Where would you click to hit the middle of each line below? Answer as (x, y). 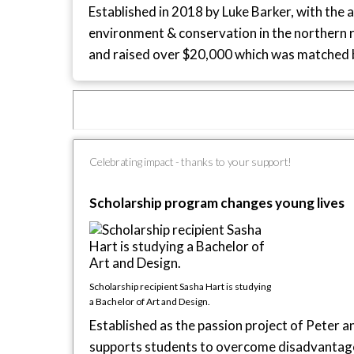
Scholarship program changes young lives (217, 202)
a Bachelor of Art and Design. (150, 301)
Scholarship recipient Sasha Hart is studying (181, 286)
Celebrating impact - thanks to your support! (190, 161)
